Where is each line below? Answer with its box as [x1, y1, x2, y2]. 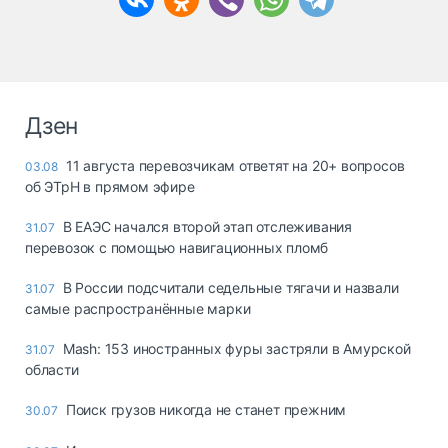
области [25, 360, 79, 378]
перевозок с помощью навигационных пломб [25, 238, 329, 256]
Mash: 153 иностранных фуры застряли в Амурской [62, 339, 411, 357]
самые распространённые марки [25, 299, 251, 317]
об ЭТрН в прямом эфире [25, 177, 195, 195]
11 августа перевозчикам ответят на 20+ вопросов [65, 156, 405, 174]
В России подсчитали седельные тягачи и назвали [62, 278, 399, 296]
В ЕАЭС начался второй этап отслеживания [62, 217, 353, 235]
